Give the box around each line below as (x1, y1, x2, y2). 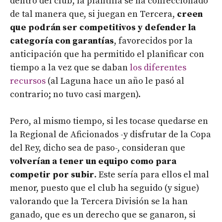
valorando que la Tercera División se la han (10, 196, 188, 208)
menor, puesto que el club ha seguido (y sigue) (10, 182, 199, 194)
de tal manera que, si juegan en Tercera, (10, 8, 177, 20)
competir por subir (10, 169, 94, 181)
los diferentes (130, 62, 186, 74)
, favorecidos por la (114, 35, 193, 47)
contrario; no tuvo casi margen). (10, 89, 141, 101)
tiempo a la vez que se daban (10, 62, 130, 74)
